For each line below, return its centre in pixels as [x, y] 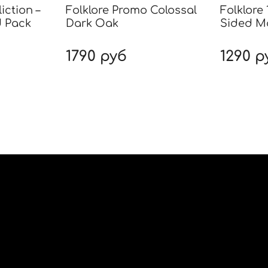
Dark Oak [92, 24]
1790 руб [96, 57]
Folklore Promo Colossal [131, 10]
